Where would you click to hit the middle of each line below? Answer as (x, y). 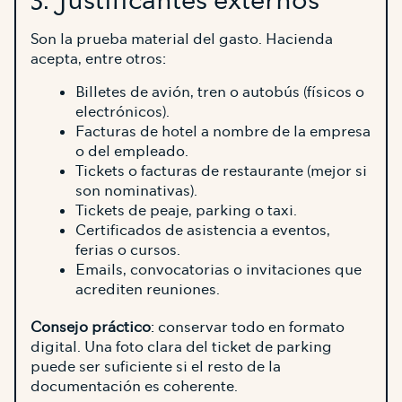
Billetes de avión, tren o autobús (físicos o (220, 92)
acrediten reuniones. (148, 289)
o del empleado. (132, 151)
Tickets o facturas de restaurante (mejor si (221, 170)
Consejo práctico (91, 327)
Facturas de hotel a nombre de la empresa (223, 131)
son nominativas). (136, 190)
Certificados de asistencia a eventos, (203, 230)
